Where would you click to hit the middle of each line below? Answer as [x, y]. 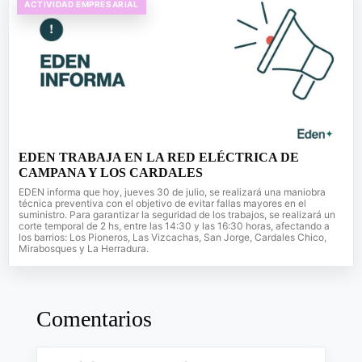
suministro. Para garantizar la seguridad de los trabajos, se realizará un [177, 214]
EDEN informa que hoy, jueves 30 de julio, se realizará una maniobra [172, 192]
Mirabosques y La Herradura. [84, 248]
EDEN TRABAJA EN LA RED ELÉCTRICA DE [159, 157]
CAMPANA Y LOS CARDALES [111, 172]
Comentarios [94, 318]
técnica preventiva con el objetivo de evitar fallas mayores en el [162, 203]
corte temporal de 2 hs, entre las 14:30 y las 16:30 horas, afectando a [174, 225]
